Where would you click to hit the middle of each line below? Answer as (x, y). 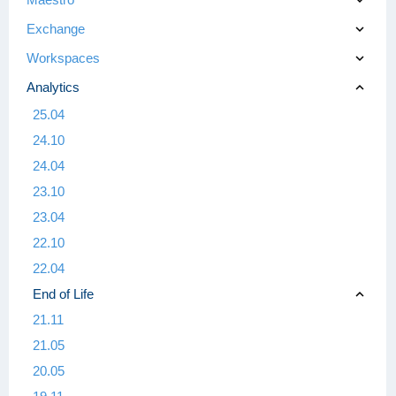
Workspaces (63, 57)
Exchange (56, 28)
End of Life (63, 293)
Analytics (53, 87)
